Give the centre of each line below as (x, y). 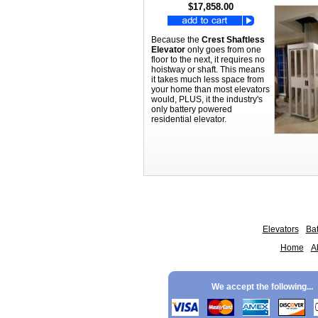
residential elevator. (189, 119)
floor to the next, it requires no (208, 60)
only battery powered (192, 109)
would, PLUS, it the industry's (207, 99)
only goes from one (223, 50)
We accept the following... (262, 287)
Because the (176, 40)
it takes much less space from (208, 79)
